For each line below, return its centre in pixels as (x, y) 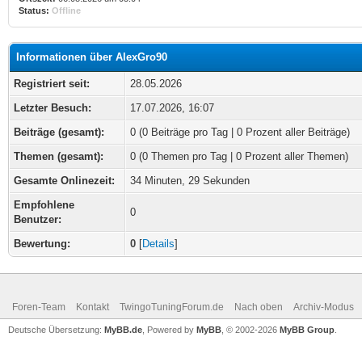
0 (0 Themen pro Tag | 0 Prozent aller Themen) (239, 156)
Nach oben (259, 307)
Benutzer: (38, 219)
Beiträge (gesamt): (59, 132)
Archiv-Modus (324, 307)
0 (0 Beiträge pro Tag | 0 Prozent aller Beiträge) (240, 132)
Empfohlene (44, 205)
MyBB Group (307, 330)
